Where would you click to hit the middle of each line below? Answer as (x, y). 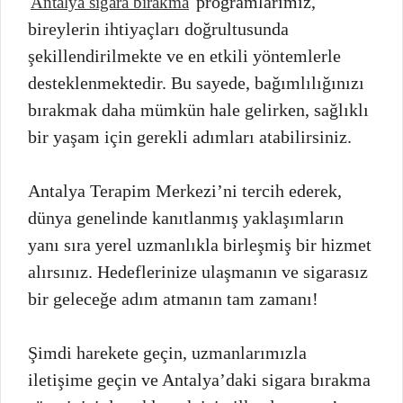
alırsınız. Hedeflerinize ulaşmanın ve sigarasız (198, 271)
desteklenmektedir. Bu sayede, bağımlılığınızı (196, 82)
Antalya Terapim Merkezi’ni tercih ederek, (185, 190)
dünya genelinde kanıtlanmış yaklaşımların (186, 217)
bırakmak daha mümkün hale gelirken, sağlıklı (198, 109)
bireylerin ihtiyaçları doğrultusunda (158, 28)
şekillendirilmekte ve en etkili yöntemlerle (184, 55)
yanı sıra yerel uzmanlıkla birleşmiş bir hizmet (200, 244)
